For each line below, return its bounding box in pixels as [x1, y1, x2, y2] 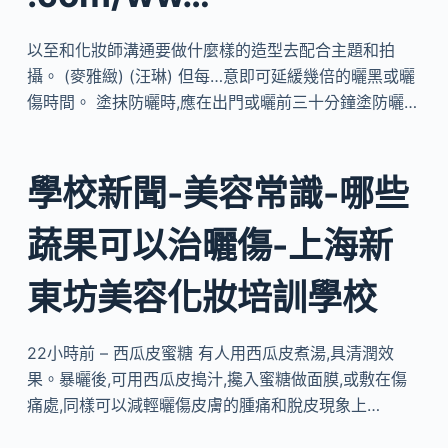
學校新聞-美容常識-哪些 [26, 172, 409, 214]
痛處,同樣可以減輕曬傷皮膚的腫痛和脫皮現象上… [26, 395, 380, 415]
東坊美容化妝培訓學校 [26, 276, 377, 318]
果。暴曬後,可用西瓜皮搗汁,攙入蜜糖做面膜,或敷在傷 [26, 369, 407, 389]
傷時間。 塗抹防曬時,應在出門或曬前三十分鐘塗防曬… [26, 91, 417, 112]
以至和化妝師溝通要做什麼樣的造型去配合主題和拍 [26, 39, 395, 60]
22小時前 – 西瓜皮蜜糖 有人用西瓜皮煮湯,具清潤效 [26, 343, 394, 363]
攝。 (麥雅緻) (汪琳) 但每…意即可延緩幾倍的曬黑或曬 [26, 65, 415, 86]
